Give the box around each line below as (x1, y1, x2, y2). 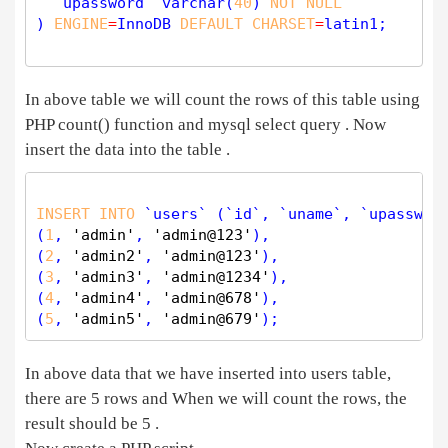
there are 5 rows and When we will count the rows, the (25, 389, 407, 408)
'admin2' (72, 247, 144, 265)
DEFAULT (180, 15, 243, 33)
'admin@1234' (162, 268, 270, 286)
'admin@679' (162, 310, 261, 328)
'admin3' (72, 268, 144, 286)
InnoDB (117, 15, 180, 33)
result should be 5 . (25, 414, 159, 433)
